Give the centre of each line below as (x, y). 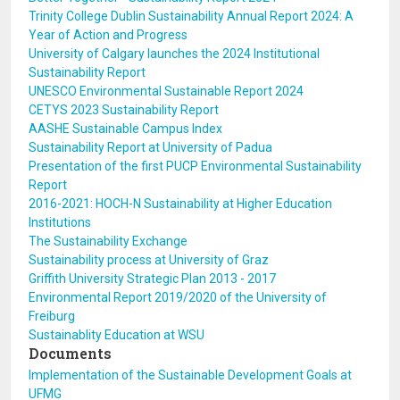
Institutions (60, 222)
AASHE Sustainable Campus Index (125, 129)
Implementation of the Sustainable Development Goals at (190, 375)
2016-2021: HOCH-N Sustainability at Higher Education (180, 204)
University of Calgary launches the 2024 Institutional (174, 54)
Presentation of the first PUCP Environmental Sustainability (195, 166)
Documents (70, 353)
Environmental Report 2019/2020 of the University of (178, 297)
